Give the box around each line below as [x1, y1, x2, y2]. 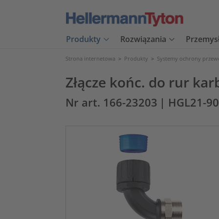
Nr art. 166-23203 [66, 95, 157, 109]
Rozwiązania [120, 34, 166, 45]
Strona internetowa [66, 55, 115, 62]
